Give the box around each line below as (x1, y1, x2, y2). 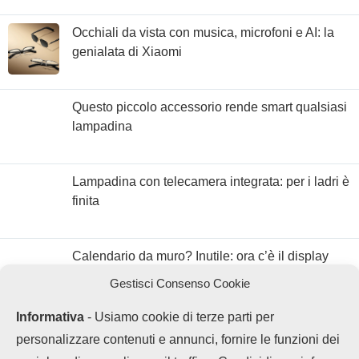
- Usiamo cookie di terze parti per (84, 310, 274, 324)
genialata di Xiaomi (72, 44, 182, 58)
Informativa (16, 310, 84, 324)
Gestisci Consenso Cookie (109, 276, 250, 290)
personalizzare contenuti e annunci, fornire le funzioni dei (16, 333, 340, 346)
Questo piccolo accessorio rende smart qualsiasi (72, 99, 347, 114)
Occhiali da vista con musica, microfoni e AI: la (72, 25, 334, 39)
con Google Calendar (72, 268, 194, 282)
